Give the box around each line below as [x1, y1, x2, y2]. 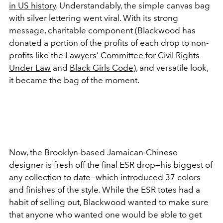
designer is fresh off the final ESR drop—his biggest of [9, 160, 213, 170]
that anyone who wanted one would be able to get [9, 210, 202, 220]
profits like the [9, 50, 65, 60]
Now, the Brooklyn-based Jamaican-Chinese [9, 147, 178, 157]
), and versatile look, [133, 63, 208, 73]
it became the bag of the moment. [9, 75, 139, 85]
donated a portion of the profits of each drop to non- [9, 38, 209, 48]
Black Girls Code [70, 63, 133, 73]
